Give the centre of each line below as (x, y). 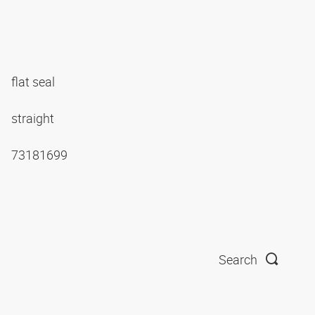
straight (34, 118)
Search (238, 260)
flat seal (34, 81)
